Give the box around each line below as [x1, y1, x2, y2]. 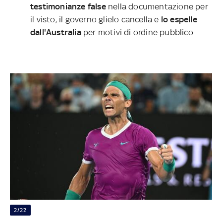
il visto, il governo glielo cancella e [30, 14, 161, 24]
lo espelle [161, 14, 197, 24]
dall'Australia [30, 27, 81, 37]
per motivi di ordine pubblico [81, 27, 193, 37]
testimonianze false [30, 1, 106, 11]
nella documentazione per [106, 1, 208, 11]
